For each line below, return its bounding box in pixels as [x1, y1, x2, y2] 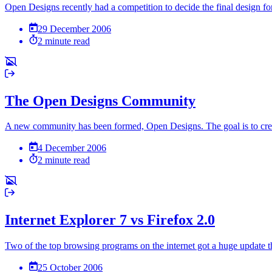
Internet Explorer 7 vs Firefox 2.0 [5, 212, 215, 228]
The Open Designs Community [5, 92, 195, 109]
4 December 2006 [38, 143, 107, 154]
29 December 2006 [38, 23, 112, 34]
